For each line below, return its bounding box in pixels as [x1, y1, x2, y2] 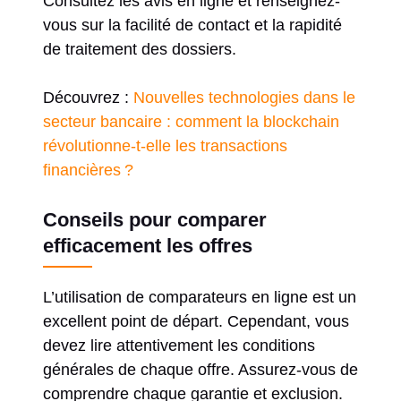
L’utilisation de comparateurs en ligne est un [43, 287, 356, 306]
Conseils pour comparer [43, 208, 267, 231]
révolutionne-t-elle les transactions [43, 136, 287, 155]
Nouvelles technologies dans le [133, 88, 355, 107]
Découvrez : [43, 88, 133, 107]
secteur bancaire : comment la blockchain [43, 112, 339, 131]
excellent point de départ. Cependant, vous [43, 311, 349, 330]
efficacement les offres [43, 234, 252, 257]
